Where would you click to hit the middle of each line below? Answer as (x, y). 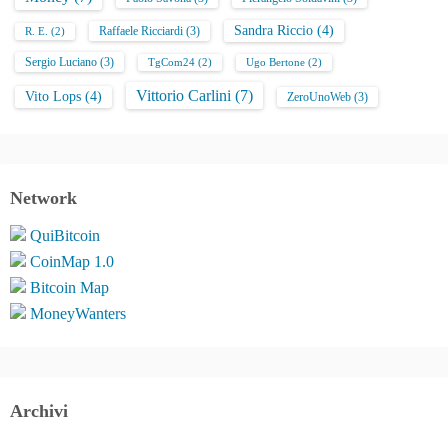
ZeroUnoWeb (319, 96)
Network (43, 197)
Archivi (39, 410)
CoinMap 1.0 (72, 261)
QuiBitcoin (65, 235)
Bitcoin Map (69, 287)
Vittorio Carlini (183, 95)
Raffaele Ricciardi (141, 30)
